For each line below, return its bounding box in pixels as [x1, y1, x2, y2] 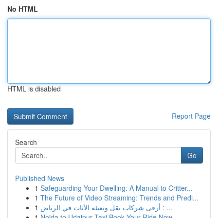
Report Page [172, 111, 211, 121]
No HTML [7, 4, 38, 14]
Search [15, 137, 37, 147]
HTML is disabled [7, 84, 61, 93]
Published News [15, 173, 64, 183]
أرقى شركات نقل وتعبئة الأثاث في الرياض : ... [161, 202, 172, 212]
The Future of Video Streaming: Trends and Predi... [40, 193, 199, 202]
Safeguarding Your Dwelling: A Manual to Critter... [40, 183, 193, 193]
